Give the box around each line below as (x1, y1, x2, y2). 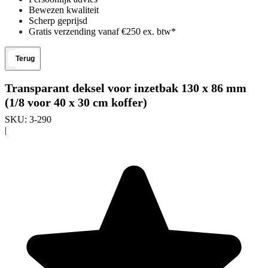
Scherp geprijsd (29, 16, 87, 26)
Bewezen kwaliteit (29, 5, 99, 15)
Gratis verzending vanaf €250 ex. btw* (29, 26, 176, 36)
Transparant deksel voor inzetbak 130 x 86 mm (5, 81, 246, 95)
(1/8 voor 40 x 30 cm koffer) (5, 95, 147, 109)
